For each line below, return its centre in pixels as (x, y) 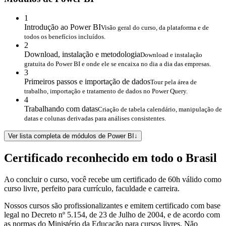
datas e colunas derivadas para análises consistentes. (95, 119)
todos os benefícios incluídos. (65, 37)
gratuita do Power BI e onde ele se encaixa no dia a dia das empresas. (118, 64)
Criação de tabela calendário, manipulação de (160, 109)
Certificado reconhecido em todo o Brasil (110, 158)
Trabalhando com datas (61, 109)
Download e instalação (171, 55)
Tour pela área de (174, 82)
